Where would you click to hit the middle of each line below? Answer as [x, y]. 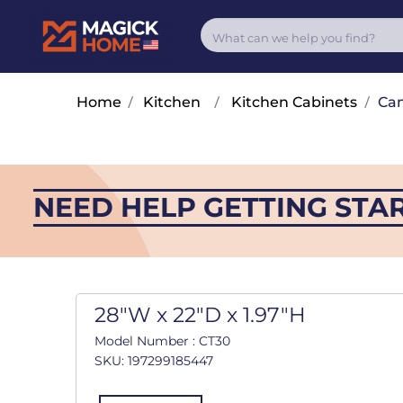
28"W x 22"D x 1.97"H [200, 315]
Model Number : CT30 [162, 341]
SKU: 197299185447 [153, 361]
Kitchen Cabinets [294, 103]
